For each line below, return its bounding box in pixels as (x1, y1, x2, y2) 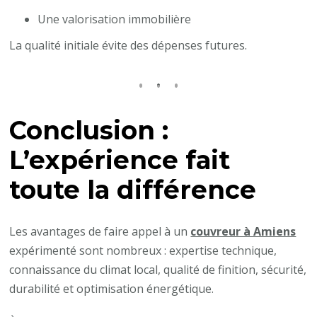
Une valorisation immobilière (38, 11, 192, 27)
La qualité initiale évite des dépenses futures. (9, 37, 248, 53)
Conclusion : (9, 115, 169, 146)
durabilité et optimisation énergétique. (9, 280, 214, 296)
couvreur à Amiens (190, 223, 296, 239)
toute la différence (9, 174, 257, 205)
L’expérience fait (9, 144, 231, 175)
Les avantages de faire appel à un (9, 223, 191, 239)
